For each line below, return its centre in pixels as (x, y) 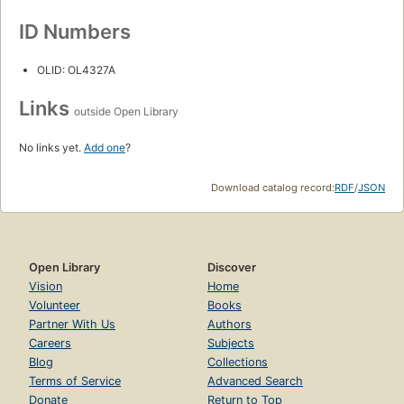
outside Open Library (126, 112)
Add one (105, 148)
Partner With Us (72, 325)
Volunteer (55, 306)
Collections (238, 363)
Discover (232, 268)
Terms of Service (75, 381)
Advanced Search (255, 381)
